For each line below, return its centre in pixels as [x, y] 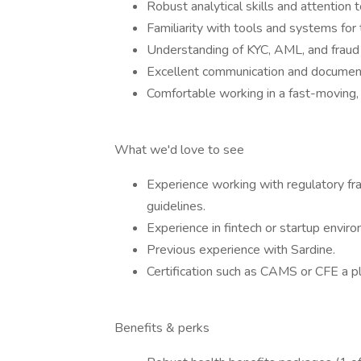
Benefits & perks [162, 328]
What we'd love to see [179, 150]
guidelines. [176, 206]
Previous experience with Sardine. [241, 250]
